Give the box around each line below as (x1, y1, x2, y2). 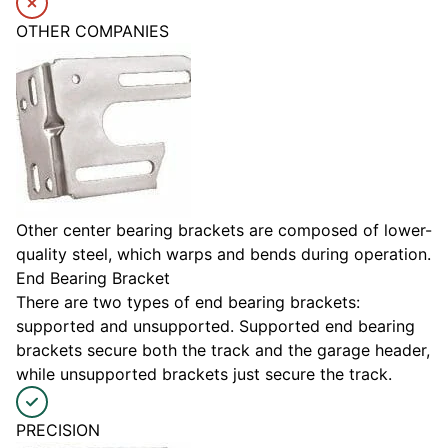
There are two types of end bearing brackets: (16, 292, 360, 313)
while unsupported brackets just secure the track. (16, 364, 392, 385)
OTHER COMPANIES (16, 21, 169, 42)
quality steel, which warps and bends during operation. (16, 244, 431, 265)
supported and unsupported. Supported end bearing (16, 316, 415, 337)
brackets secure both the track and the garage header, (16, 340, 430, 361)
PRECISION (16, 420, 100, 441)
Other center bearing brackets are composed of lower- (16, 220, 432, 241)
